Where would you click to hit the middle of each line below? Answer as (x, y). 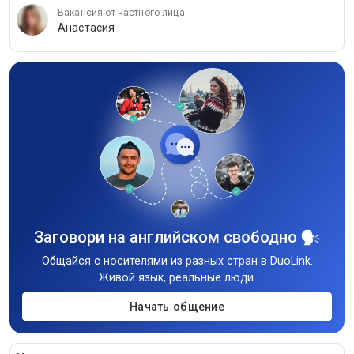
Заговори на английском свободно (168, 237)
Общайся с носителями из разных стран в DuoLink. (177, 261)
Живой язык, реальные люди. (177, 278)
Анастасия (87, 27)
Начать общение (177, 307)
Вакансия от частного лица (121, 12)
